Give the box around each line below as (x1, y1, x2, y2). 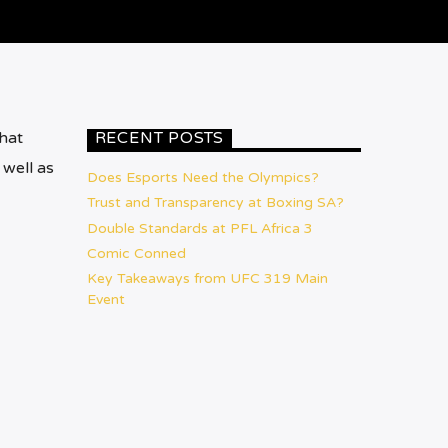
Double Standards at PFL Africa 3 (86, 219, 313, 237)
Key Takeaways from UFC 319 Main (86, 270, 328, 288)
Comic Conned (86, 244, 186, 262)
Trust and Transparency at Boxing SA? (86, 194, 344, 212)
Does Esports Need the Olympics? (86, 169, 319, 187)
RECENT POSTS (94, 128, 225, 149)
